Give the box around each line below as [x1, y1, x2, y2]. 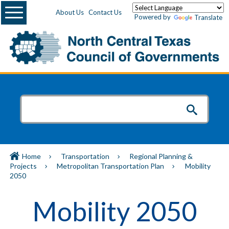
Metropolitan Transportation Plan [57, 162, 164, 171]
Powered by [134, 13, 172, 21]
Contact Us [88, 8, 122, 17]
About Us [56, 8, 84, 17]
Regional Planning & [129, 152, 193, 161]
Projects [10, 162, 37, 171]
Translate [194, 13, 222, 22]
